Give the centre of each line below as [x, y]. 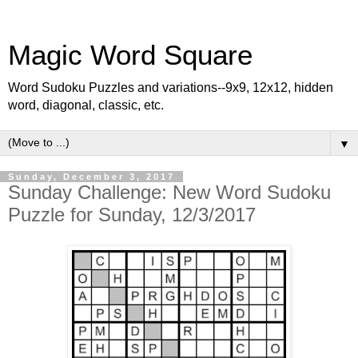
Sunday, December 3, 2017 [91, 177]
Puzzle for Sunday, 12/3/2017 [132, 215]
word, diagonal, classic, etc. [86, 105]
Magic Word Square [130, 55]
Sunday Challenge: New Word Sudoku [169, 192]
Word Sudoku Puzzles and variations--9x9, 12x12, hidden [171, 88]
